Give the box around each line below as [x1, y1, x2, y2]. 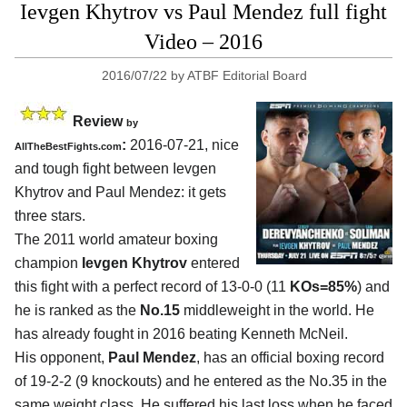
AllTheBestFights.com [15, 141, 122, 153]
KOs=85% [290, 279, 357, 295]
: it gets [181, 184, 226, 201]
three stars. [15, 208, 85, 224]
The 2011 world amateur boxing [15, 232, 218, 248]
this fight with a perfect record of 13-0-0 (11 [15, 279, 290, 295]
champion [15, 255, 82, 272]
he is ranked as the [15, 303, 140, 319]
